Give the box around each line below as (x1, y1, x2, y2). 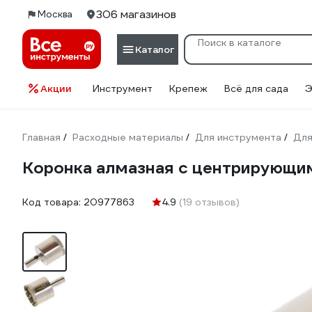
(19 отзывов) (179, 196, 240, 208)
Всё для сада (224, 82, 288, 95)
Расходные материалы (72, 131, 183, 143)
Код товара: (22, 196, 84, 208)
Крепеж (169, 82, 208, 95)
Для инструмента (195, 131, 281, 143)
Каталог (135, 42, 174, 56)
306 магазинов (96, 7, 176, 22)
